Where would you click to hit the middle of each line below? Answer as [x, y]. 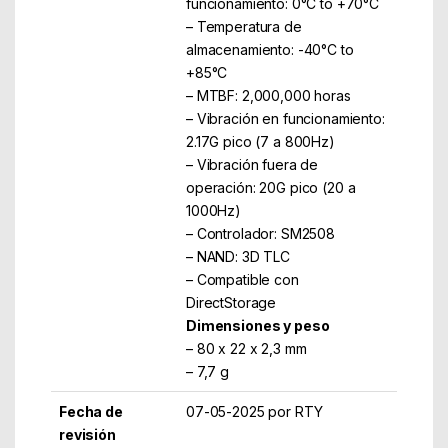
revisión [87, 434]
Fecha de [90, 411]
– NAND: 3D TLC [238, 256]
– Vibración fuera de [252, 164]
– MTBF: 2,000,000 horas [268, 95]
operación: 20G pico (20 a [270, 187]
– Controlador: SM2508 [260, 233]
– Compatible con [242, 279]
